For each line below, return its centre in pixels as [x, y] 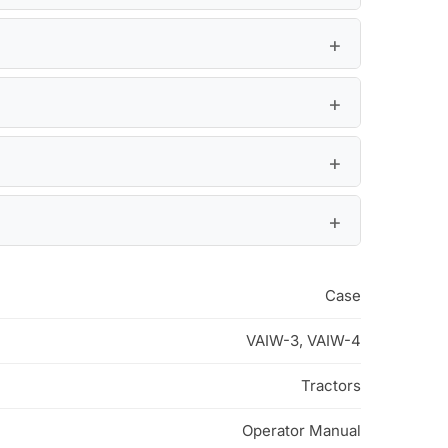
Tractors [330, 386]
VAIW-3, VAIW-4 [303, 341]
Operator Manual [301, 431]
